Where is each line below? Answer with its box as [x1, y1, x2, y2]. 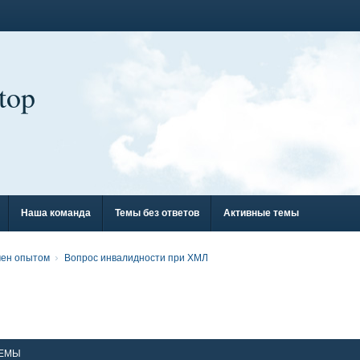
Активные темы [223, 207, 299, 219]
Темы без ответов [115, 207, 199, 219]
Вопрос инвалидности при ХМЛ [64, 252, 208, 264]
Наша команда [21, 207, 91, 219]
